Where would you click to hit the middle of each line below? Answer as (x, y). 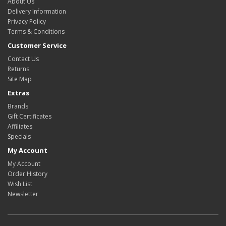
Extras (18, 93)
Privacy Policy (27, 22)
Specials (19, 137)
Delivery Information (37, 12)
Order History (27, 174)
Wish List (20, 184)
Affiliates (20, 127)
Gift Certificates (30, 117)
